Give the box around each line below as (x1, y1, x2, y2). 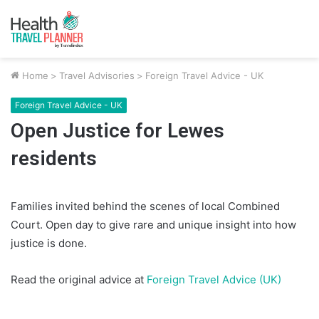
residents (11, 146, 97, 170)
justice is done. (11, 236, 87, 250)
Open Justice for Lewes (11, 118, 224, 142)
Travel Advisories (59, 69, 135, 81)
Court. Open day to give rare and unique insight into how (11, 217, 296, 231)
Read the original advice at (11, 272, 144, 286)
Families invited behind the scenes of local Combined (11, 199, 280, 213)
